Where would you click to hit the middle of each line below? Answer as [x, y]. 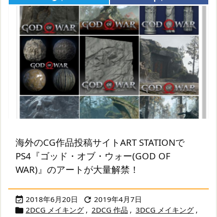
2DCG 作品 [110, 209]
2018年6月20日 [52, 199]
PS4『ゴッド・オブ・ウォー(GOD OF [93, 155]
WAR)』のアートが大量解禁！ [77, 169]
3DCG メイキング [165, 209]
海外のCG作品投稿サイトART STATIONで [100, 142]
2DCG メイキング [55, 209]
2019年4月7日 [118, 199]
